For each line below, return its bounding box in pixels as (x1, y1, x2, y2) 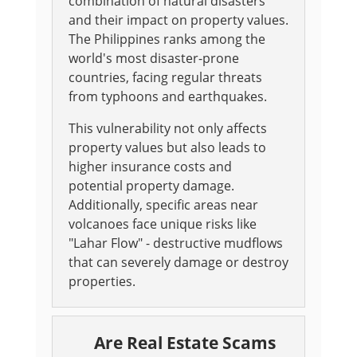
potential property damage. (68, 177, 234, 195)
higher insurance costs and (68, 158, 232, 176)
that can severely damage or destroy (68, 253, 288, 272)
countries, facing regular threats (68, 69, 262, 87)
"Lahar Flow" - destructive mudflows (68, 234, 283, 253)
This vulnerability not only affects (68, 120, 267, 138)
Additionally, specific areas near (68, 196, 258, 214)
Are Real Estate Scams (93, 331, 276, 355)
